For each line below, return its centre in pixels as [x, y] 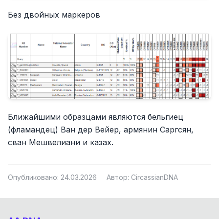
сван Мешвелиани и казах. [61, 142]
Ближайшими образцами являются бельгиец [96, 117]
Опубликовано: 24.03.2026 [52, 177]
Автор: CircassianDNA [142, 177]
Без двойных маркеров [54, 15]
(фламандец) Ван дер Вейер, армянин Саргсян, [101, 130]
